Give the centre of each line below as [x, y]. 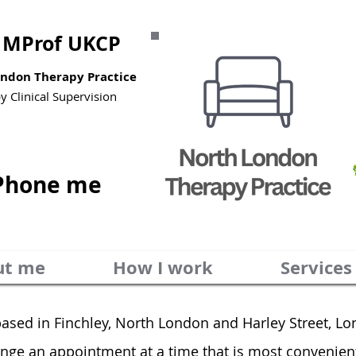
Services [316, 267]
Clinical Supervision [64, 96]
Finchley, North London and [148, 323]
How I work [163, 267]
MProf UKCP [62, 43]
